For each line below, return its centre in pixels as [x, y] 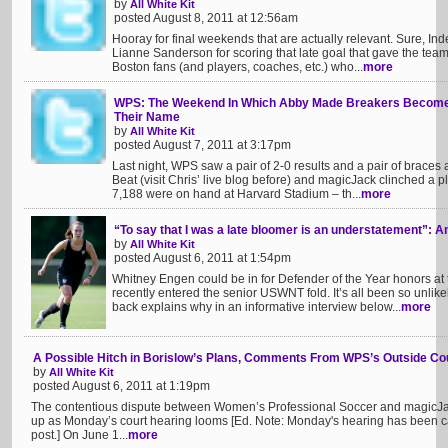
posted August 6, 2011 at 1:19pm [121, 386]
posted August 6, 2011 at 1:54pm [202, 258]
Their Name [147, 117]
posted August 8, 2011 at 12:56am [206, 18]
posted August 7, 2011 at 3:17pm [202, 145]
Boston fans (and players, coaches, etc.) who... [237, 67]
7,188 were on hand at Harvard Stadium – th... [236, 194]
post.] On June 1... [79, 435]
